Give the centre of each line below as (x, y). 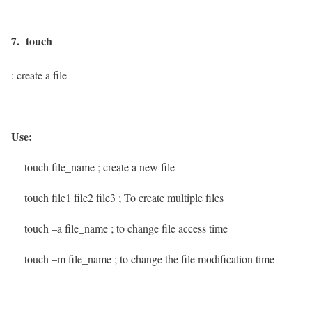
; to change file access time (169, 228)
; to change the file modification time (198, 259)
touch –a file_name (61, 228)
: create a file (39, 75)
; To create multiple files (171, 198)
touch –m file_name (61, 259)
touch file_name (53, 167)
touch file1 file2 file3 (63, 198)
